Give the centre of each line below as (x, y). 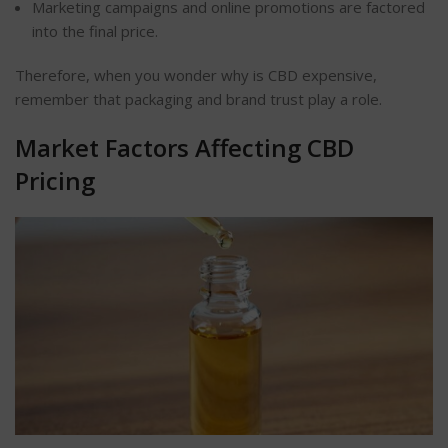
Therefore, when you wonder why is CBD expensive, (196, 74)
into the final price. (95, 30)
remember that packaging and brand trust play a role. (198, 98)
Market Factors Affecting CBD (184, 147)
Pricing (55, 180)
